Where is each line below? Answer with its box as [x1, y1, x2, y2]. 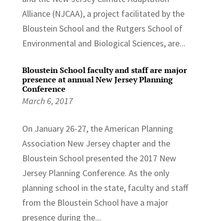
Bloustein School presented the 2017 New [22, 152, 176, 164]
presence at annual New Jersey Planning [22, 74, 173, 85]
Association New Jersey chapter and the [22, 137, 170, 149]
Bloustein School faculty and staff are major [22, 64, 187, 75]
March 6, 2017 [22, 95, 73, 107]
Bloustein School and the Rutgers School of [22, 22, 183, 34]
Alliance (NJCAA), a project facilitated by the [22, 7, 184, 19]
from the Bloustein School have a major [22, 196, 168, 208]
